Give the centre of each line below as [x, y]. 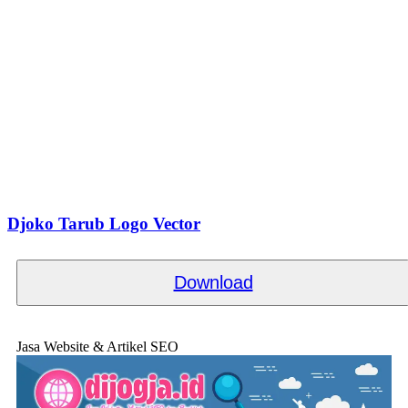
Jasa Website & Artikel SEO [97, 347]
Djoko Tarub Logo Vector [104, 223]
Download [213, 283]
